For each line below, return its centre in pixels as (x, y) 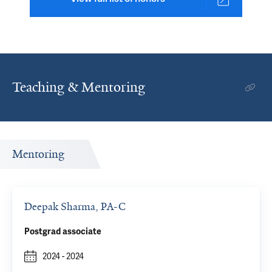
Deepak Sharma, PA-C (75, 206)
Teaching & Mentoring (79, 87)
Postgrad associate (63, 232)
